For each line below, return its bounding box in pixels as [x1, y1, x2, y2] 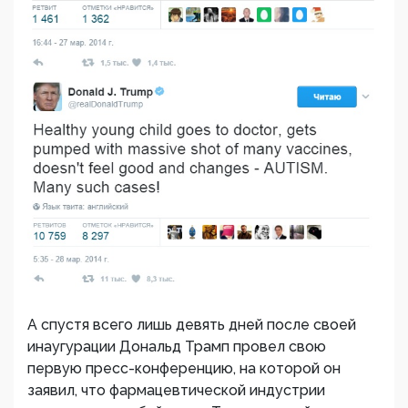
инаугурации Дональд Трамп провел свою [27, 338, 326, 356]
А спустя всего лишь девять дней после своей [27, 316, 356, 334]
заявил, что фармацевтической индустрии [27, 382, 325, 400]
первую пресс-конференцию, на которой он [27, 360, 341, 378]
